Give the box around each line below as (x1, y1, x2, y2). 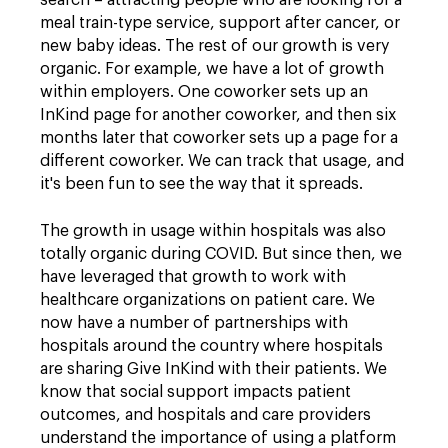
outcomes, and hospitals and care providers (40, 407, 371, 423)
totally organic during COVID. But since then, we (40, 246, 402, 262)
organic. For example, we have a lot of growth (40, 61, 384, 77)
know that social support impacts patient (40, 384, 351, 400)
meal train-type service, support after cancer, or (40, 15, 400, 31)
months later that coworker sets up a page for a (40, 130, 398, 146)
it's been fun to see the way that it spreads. (40, 176, 363, 192)
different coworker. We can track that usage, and (40, 153, 404, 169)
